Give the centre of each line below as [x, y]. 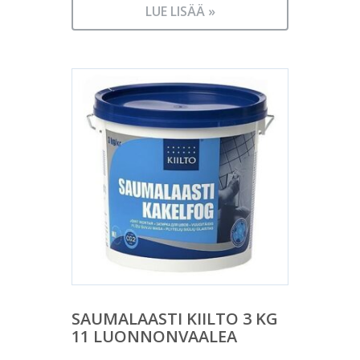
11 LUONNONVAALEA [154, 337]
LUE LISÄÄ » [180, 12]
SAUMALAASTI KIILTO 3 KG [175, 319]
